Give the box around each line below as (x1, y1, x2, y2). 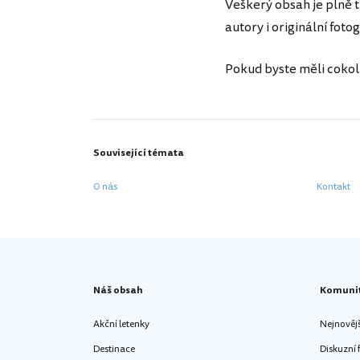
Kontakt (317, 180, 350, 194)
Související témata (93, 146, 184, 160)
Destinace (93, 342, 135, 356)
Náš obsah (93, 284, 143, 297)
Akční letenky (93, 317, 149, 331)
